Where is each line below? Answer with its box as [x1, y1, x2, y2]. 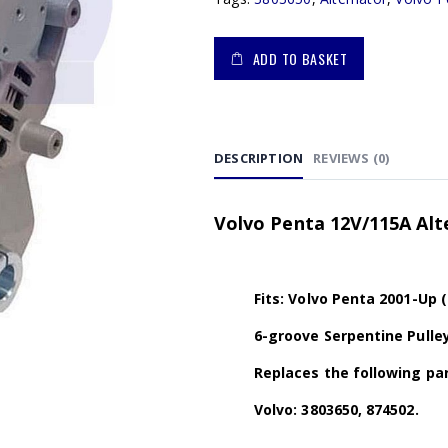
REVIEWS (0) [313, 149, 390, 167]
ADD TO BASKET [252, 48, 348, 69]
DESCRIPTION [214, 149, 304, 167]
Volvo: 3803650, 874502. [254, 400, 419, 419]
